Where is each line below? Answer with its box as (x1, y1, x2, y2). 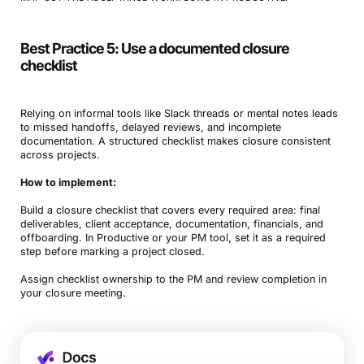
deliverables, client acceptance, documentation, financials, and (19, 218, 323, 231)
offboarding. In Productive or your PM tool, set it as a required (19, 232, 326, 245)
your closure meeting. (19, 287, 126, 300)
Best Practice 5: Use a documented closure (19, 40, 289, 58)
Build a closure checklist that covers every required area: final (19, 204, 320, 217)
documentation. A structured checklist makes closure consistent (19, 135, 331, 148)
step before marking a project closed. (19, 245, 205, 258)
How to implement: (19, 176, 116, 189)
